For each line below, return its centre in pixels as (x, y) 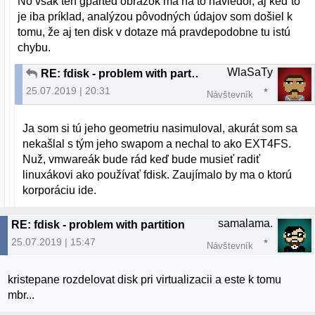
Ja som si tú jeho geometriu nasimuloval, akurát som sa (160, 129)
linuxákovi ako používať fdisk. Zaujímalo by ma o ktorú (157, 175)
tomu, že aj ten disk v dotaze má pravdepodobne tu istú (154, 32)
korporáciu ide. (60, 191)
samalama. (245, 224)
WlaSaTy (250, 72)
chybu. (34, 47)
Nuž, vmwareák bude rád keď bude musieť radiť (142, 160)
